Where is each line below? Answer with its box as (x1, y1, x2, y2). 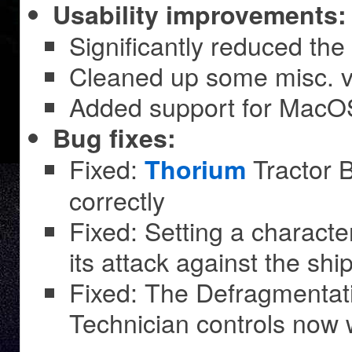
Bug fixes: (53, 119, 176, 156)
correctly (69, 181, 165, 218)
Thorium (145, 151, 246, 188)
